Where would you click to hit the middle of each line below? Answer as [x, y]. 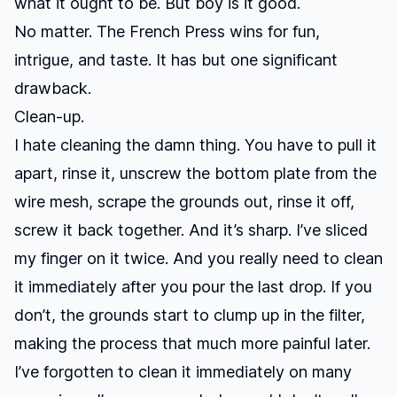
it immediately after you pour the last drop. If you [193, 287]
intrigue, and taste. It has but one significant [176, 60]
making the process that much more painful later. [192, 343]
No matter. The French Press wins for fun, [167, 31]
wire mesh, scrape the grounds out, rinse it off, [184, 202]
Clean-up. [49, 117]
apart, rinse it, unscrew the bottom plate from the [195, 173]
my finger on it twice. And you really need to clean [198, 258]
